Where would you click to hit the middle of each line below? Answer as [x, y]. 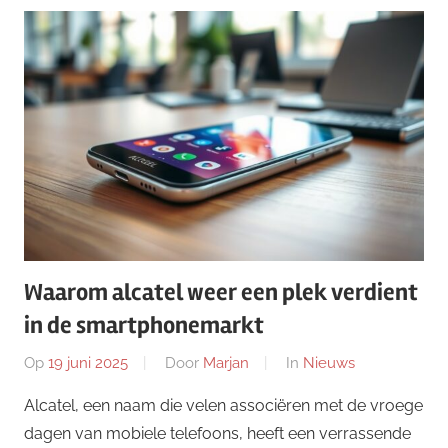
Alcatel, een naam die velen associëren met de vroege [223, 405]
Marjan [226, 362]
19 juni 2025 [88, 362]
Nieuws [329, 362]
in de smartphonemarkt [144, 326]
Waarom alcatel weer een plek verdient [221, 293]
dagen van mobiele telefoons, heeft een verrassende [217, 433]
